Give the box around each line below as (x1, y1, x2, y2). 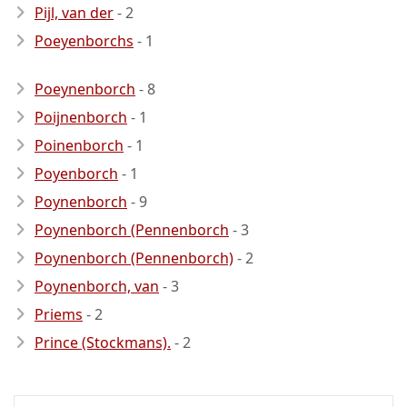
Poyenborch (35, 164, 118, 184)
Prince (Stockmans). (35, 333, 171, 352)
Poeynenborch (35, 79, 135, 99)
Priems (35, 304, 83, 324)
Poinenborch (35, 135, 124, 155)
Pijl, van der (35, 3, 114, 23)
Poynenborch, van (35, 276, 159, 296)
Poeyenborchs (35, 31, 134, 51)
